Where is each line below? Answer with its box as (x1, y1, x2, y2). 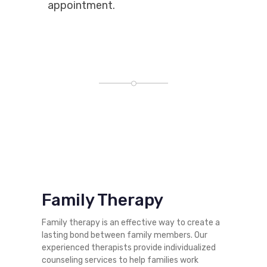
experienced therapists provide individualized (42, 243, 216, 253)
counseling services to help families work (42, 255, 198, 266)
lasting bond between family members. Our (42, 230, 207, 241)
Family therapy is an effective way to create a (42, 218, 220, 228)
